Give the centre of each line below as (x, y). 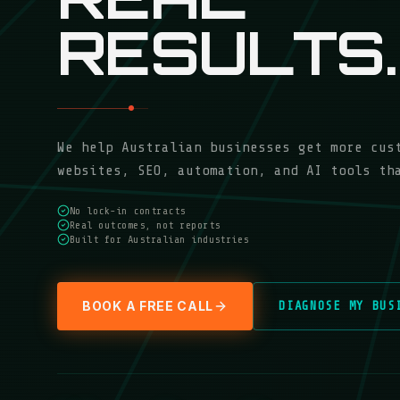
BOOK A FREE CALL (148, 306)
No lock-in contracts (128, 211)
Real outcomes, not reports (145, 225)
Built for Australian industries (159, 239)
